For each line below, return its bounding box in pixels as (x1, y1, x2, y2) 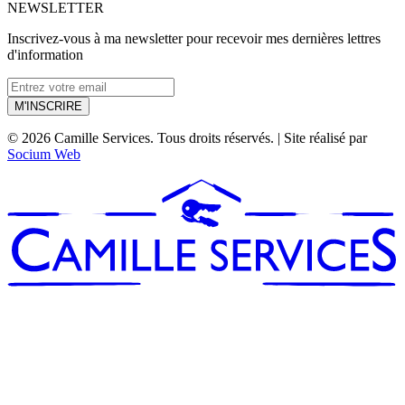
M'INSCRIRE (14, 99, 82, 114)
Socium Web (7, 146, 80, 163)
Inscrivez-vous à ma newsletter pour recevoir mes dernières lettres (7, 31, 381, 47)
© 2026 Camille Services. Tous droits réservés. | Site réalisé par (7, 130, 367, 146)
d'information (7, 47, 83, 63)
